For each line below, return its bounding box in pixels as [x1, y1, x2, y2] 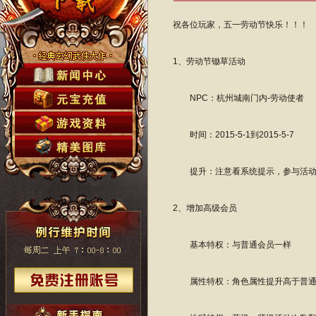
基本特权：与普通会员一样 [173, 240, 291, 250]
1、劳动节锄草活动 [173, 56, 245, 66]
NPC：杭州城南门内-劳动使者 [173, 93, 304, 103]
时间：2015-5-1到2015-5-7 [173, 130, 294, 140]
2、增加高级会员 [173, 203, 237, 213]
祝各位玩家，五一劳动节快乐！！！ [173, 20, 308, 30]
